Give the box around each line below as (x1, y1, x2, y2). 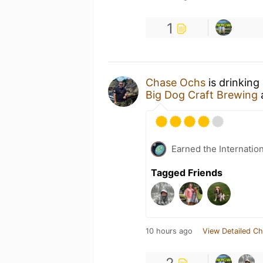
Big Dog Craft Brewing (146, 89, 258, 101)
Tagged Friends (151, 167, 222, 178)
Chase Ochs (146, 76, 205, 89)
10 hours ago (146, 227, 193, 235)
